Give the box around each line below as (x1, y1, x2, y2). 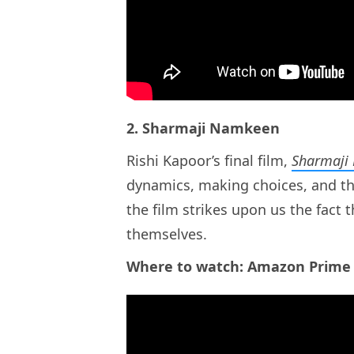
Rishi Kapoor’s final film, (126, 150, 292, 170)
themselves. (126, 224, 207, 243)
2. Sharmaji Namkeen (126, 118, 284, 137)
